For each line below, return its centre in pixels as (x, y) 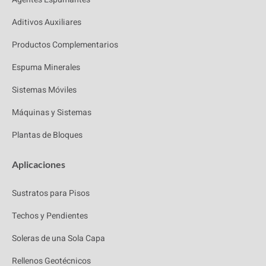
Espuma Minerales (46, 68)
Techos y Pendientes (50, 216)
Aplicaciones (39, 164)
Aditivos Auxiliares (47, 23)
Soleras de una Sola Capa (58, 239)
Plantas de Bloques (47, 135)
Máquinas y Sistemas (52, 113)
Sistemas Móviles (44, 90)
